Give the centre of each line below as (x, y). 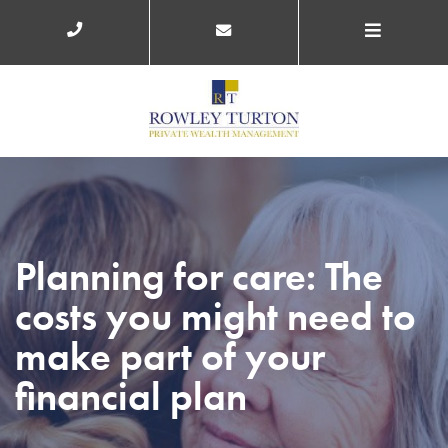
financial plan (131, 397)
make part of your (170, 357)
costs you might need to (215, 317)
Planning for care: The (199, 277)
